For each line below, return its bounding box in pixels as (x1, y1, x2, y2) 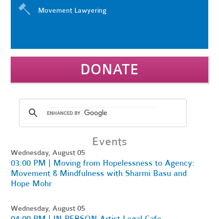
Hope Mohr (11, 178, 52, 189)
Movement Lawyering (38, 6, 107, 15)
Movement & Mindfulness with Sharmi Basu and (11, 168, 187, 178)
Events (91, 135, 127, 148)
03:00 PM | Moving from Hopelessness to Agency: (11, 158, 195, 168)
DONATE (80, 61, 139, 78)
